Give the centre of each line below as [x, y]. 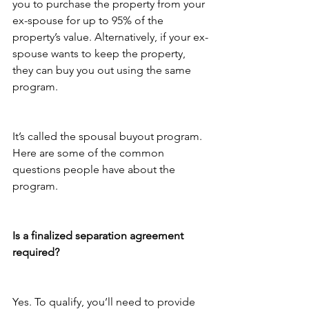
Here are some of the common [90, 153]
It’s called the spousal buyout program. [109, 136]
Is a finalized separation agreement [99, 236]
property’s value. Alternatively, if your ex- [110, 37]
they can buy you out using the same [103, 70]
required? [36, 252]
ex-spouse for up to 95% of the [89, 20]
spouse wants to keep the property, [100, 53]
